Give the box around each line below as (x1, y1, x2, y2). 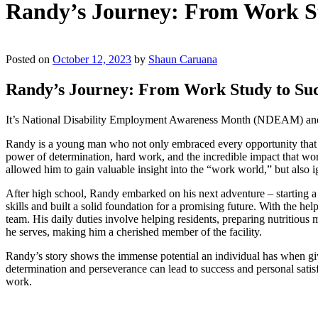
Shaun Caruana (148, 53, 217, 65)
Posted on (6, 53, 50, 65)
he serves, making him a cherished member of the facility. (6, 225, 262, 238)
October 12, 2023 (53, 53, 131, 65)
